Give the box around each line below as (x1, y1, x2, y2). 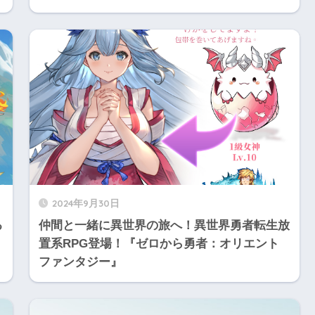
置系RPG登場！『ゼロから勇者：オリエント (38, 237, 279, 251)
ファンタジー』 (38, 255, 122, 269)
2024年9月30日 (51, 197, 120, 210)
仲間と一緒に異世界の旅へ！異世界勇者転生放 (38, 219, 290, 233)
